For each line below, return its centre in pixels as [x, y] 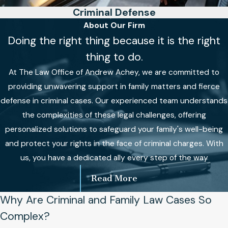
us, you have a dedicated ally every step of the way [114, 158]
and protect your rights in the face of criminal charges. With [114, 143]
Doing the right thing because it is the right [114, 40]
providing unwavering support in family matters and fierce [114, 86]
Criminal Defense [114, 12]
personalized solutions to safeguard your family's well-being [114, 129]
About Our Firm [114, 25]
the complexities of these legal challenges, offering [114, 115]
